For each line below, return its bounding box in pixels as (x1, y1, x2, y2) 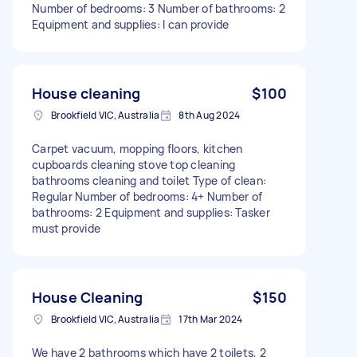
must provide (32, 220, 100, 236)
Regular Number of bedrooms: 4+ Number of (32, 188, 262, 204)
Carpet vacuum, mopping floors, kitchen (32, 140, 243, 156)
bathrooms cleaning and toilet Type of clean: (32, 172, 266, 188)
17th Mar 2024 (178, 312, 243, 326)
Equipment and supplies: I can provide (32, 16, 229, 32)
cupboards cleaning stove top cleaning (32, 156, 236, 172)
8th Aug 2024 (178, 108, 241, 122)
